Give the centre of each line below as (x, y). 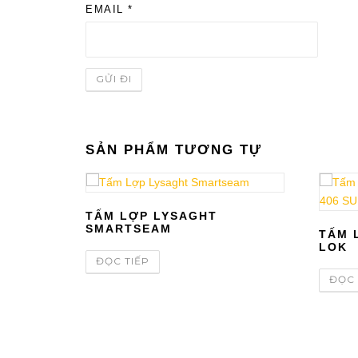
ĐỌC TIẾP (123, 261)
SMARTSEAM (129, 228)
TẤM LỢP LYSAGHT (151, 215)
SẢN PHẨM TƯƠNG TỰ (174, 149)
